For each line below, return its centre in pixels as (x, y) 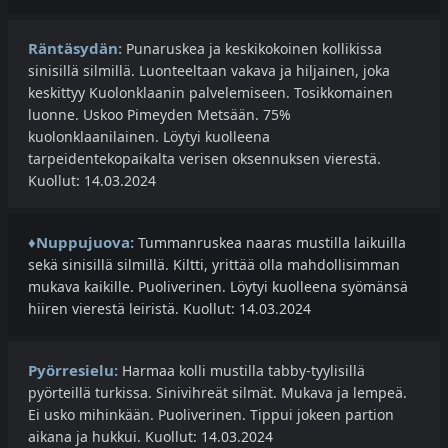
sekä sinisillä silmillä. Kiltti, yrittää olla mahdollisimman (214, 265)
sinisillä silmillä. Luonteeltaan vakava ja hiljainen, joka (209, 71)
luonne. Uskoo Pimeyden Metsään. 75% (159, 115)
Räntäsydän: (75, 48)
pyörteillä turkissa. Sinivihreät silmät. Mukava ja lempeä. (217, 393)
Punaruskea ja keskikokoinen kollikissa (252, 49)
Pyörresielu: (73, 370)
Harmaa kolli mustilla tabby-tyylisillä (241, 371)
